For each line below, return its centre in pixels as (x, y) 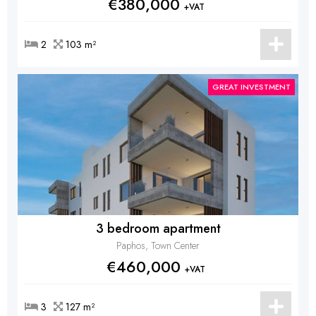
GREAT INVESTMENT (251, 87)
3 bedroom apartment (158, 229)
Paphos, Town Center (158, 245)
